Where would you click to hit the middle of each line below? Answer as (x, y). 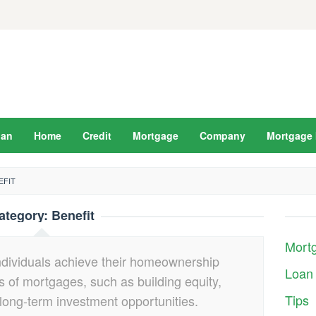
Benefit (73, 215)
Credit (97, 135)
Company (223, 135)
